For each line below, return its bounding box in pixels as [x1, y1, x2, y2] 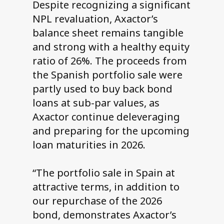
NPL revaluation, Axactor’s [32, 12, 158, 26]
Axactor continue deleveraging [32, 110, 180, 124]
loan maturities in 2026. [32, 138, 145, 152]
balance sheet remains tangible [32, 26, 183, 40]
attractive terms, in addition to [32, 180, 179, 194]
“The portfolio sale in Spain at [32, 166, 175, 180]
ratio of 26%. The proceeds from [32, 54, 186, 68]
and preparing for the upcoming [32, 124, 189, 138]
